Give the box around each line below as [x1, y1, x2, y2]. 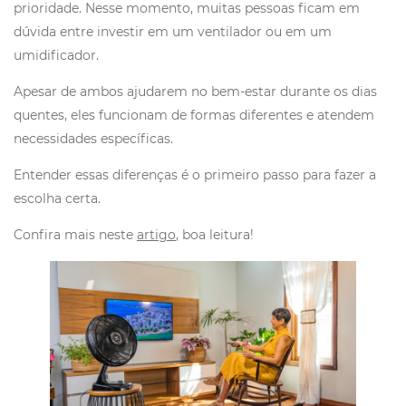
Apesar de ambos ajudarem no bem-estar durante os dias [14, 83, 377, 100]
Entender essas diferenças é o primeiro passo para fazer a [14, 167, 376, 183]
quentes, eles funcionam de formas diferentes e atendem [14, 107, 374, 123]
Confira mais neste [14, 227, 137, 243]
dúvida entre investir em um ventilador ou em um [14, 24, 332, 40]
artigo [137, 227, 176, 243]
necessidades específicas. [14, 130, 177, 147]
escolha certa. [14, 190, 104, 207]
